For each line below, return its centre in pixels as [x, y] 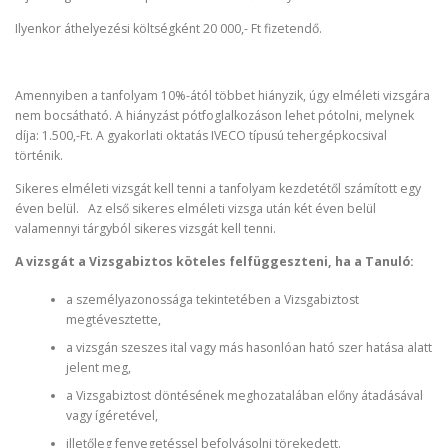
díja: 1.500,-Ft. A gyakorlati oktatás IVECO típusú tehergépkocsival [201, 135]
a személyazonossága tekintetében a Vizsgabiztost [212, 300]
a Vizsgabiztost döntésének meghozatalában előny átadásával [244, 396]
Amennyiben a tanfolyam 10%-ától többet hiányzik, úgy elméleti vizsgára [222, 95]
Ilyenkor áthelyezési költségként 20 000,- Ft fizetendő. [168, 29]
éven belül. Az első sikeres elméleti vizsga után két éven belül [195, 208]
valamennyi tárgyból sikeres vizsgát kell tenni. [145, 228]
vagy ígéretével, [111, 416]
